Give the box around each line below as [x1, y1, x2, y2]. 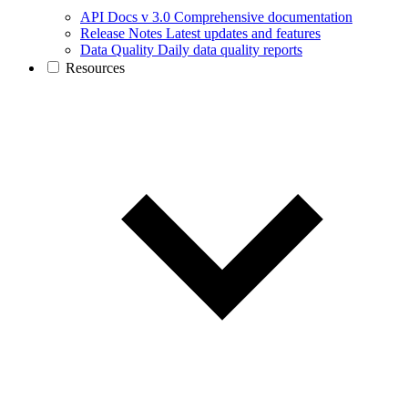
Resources [66, 59, 125, 76]
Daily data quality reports [158, 41, 302, 57]
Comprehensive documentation [174, 8, 352, 25]
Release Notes [80, 25, 162, 41]
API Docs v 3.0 [80, 8, 170, 25]
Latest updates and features [166, 25, 321, 41]
